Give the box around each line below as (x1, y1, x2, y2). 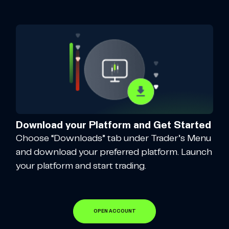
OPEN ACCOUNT (93, 209, 136, 214)
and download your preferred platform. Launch (16, 148, 212, 157)
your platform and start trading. (16, 162, 146, 171)
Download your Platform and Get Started (16, 120, 211, 131)
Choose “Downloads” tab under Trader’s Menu (16, 134, 211, 144)
